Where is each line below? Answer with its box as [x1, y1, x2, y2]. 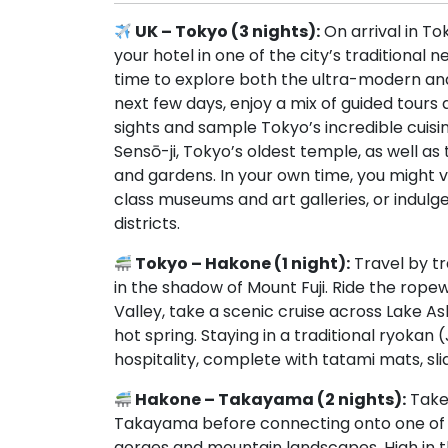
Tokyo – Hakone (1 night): [132, 252, 351, 275]
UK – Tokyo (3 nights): [132, 20, 321, 43]
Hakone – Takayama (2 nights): [132, 388, 407, 411]
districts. [114, 212, 180, 235]
